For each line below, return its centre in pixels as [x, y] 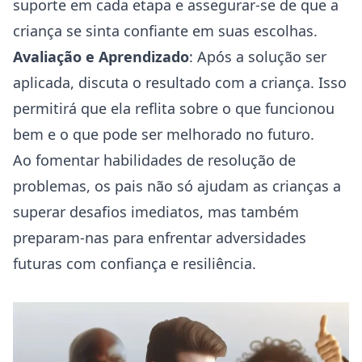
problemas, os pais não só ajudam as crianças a [177, 186]
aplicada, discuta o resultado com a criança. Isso [180, 82]
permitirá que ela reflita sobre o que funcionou [174, 108]
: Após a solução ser [258, 57]
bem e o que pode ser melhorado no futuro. [164, 134]
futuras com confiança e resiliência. [135, 263]
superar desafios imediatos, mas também [156, 212]
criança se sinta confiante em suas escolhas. [165, 31]
